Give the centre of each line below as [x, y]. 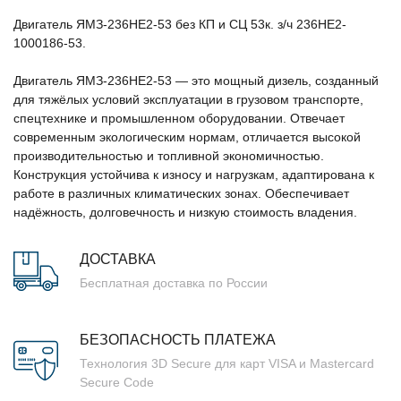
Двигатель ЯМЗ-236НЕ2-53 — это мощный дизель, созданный [196, 80]
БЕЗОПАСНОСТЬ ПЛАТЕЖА [178, 339]
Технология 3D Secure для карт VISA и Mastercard [227, 363]
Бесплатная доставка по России [174, 283]
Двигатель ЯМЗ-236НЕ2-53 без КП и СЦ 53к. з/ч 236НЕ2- [180, 24]
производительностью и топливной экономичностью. [169, 155]
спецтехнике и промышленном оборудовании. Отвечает [179, 118]
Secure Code [117, 382]
